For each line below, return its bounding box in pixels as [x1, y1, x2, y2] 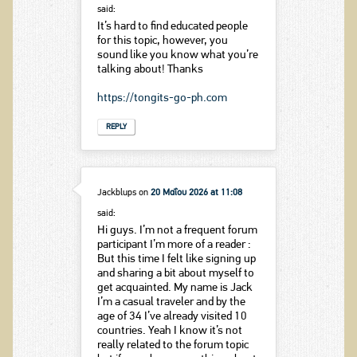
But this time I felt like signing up [96, 253, 256, 266]
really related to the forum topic [96, 339, 249, 352]
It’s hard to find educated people [96, 20, 248, 33]
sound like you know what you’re [96, 49, 258, 61]
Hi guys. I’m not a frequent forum [96, 225, 257, 237]
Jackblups [96, 188, 136, 198]
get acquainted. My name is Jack [96, 282, 253, 295]
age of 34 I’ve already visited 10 [96, 311, 247, 324]
